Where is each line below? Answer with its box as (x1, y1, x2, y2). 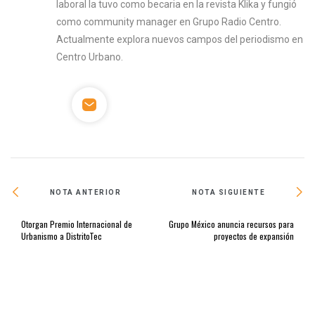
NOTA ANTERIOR (49, 188, 122, 196)
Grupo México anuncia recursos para (169, 218, 294, 231)
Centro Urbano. (56, 51, 124, 63)
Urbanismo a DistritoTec (21, 230, 102, 243)
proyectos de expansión (214, 230, 294, 243)
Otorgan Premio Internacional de (21, 218, 132, 231)
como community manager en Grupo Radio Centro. (56, 16, 282, 28)
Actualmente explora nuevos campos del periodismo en (56, 34, 304, 46)
